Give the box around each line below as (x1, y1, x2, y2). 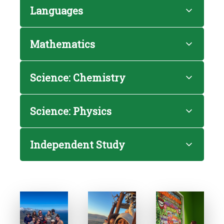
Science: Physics (30, 104, 111, 117)
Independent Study (30, 138, 125, 151)
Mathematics (30, 37, 95, 50)
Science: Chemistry (30, 71, 125, 84)
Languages (30, 4, 83, 17)
